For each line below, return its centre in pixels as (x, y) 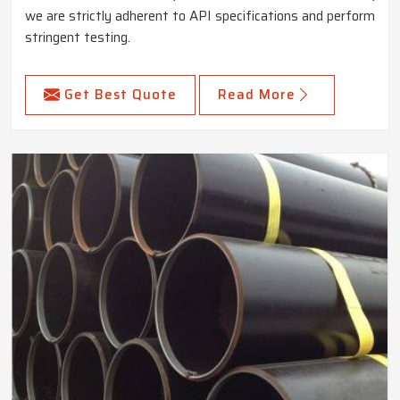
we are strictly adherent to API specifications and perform (200, 17)
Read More (257, 95)
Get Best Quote (121, 95)
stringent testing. (78, 38)
